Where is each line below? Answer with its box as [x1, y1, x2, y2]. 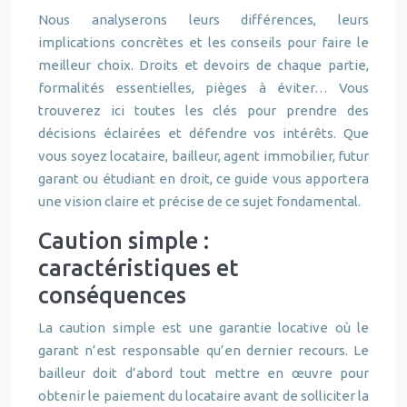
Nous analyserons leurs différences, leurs [38, 12, 369, 27]
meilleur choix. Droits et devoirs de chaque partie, [38, 57, 369, 73]
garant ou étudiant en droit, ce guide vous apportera [38, 171, 369, 186]
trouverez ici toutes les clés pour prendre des [38, 103, 369, 118]
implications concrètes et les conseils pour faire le [38, 35, 369, 50]
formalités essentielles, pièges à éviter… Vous [38, 80, 369, 95]
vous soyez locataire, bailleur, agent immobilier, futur [38, 148, 369, 164]
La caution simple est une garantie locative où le [38, 320, 369, 335]
